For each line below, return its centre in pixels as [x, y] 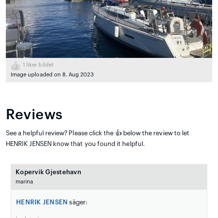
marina [25, 182]
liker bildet [39, 65]
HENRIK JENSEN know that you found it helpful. [75, 144]
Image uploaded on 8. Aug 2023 [52, 75]
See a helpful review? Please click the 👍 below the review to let [98, 133]
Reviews [35, 115]
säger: [78, 202]
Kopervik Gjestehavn [48, 172]
